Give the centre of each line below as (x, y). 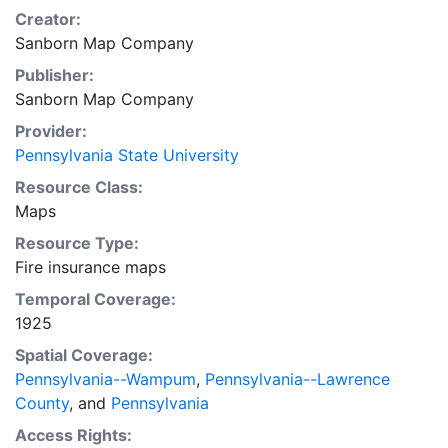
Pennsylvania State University (127, 155)
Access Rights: (73, 435)
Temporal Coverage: (95, 299)
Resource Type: (77, 243)
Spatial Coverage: (84, 355)
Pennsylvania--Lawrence (297, 379)
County (42, 403)
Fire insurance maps (90, 267)
